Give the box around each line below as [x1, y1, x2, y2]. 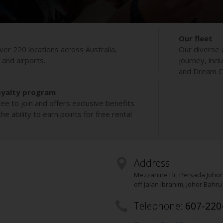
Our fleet [179, 33, 213, 43]
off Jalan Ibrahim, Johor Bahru [133, 180, 222, 189]
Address [133, 156, 170, 170]
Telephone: [133, 199, 185, 213]
